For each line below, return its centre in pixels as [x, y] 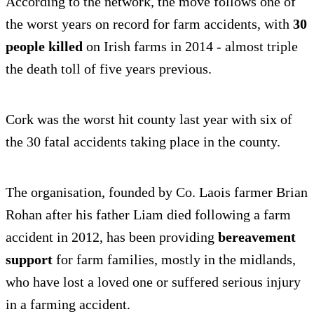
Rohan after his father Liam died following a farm [148, 215]
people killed [44, 47]
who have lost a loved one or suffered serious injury [153, 282]
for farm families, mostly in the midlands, [174, 260]
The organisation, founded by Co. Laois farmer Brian [157, 192]
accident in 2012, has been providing [112, 237]
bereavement [257, 237]
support [29, 260]
